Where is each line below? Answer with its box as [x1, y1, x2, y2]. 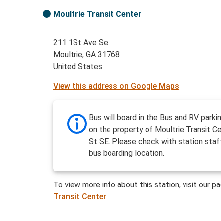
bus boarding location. [89, 148, 165, 158]
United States [53, 62, 103, 72]
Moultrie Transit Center [53, 9, 142, 19]
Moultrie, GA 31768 [53, 50, 120, 60]
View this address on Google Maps [53, 81, 180, 91]
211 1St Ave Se [53, 38, 109, 48]
